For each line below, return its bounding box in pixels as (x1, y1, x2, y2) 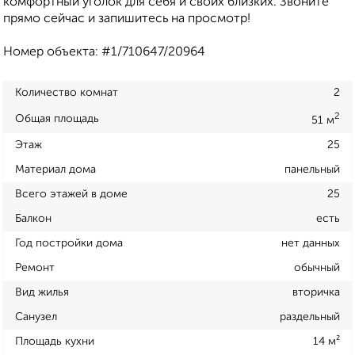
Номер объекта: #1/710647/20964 (3, 46, 205, 59)
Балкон (15, 212, 52, 224)
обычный (294, 261, 340, 273)
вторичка (292, 286, 340, 298)
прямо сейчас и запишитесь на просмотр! (3, 13, 250, 26)
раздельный (280, 311, 340, 323)
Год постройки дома (15, 237, 123, 249)
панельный (284, 163, 340, 175)
